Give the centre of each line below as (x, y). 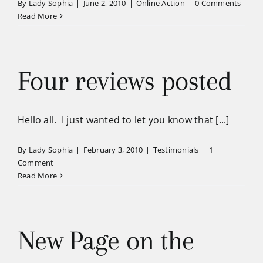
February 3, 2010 (113, 150)
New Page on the (106, 240)
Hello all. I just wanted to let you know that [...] (124, 120)
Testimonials (176, 150)
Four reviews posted (125, 81)
